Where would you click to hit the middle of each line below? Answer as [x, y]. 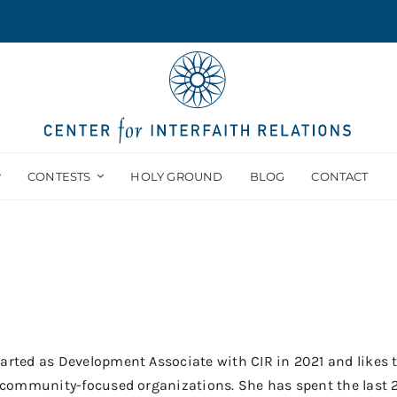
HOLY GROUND [177, 176]
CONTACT [340, 176]
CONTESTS [59, 176]
